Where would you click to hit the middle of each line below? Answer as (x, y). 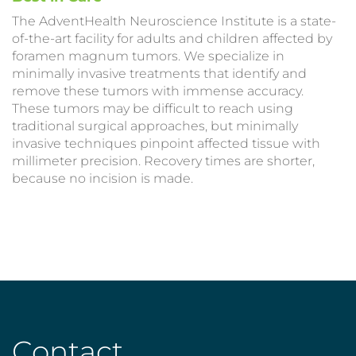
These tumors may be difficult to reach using (153, 108)
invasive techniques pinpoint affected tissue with (166, 143)
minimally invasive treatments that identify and (159, 74)
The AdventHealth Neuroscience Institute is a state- (174, 21)
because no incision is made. (103, 178)
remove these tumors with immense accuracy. (158, 91)
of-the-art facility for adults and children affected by (172, 39)
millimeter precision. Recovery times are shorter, (163, 161)
